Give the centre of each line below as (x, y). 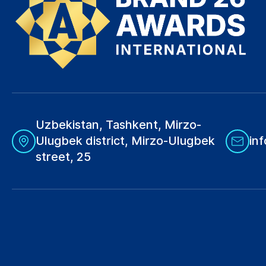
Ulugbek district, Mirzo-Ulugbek (125, 141)
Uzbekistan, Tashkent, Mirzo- (118, 125)
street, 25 (63, 157)
